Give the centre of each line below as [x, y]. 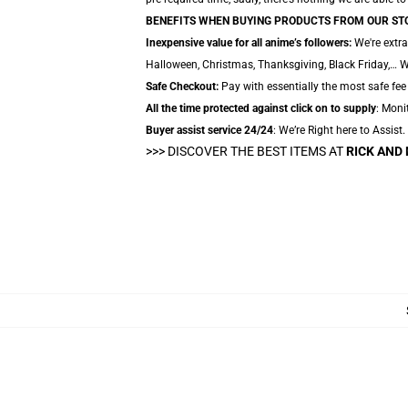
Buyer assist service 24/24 [209, 130]
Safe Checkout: [182, 87]
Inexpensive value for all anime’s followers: [249, 43]
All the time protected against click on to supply [261, 108]
